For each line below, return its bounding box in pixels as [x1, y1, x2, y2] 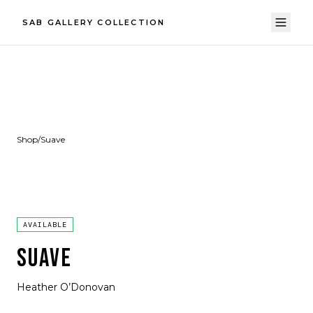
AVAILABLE [23, 220, 67, 229]
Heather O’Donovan [17, 281, 115, 293]
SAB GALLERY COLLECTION [22, 17, 166, 27]
